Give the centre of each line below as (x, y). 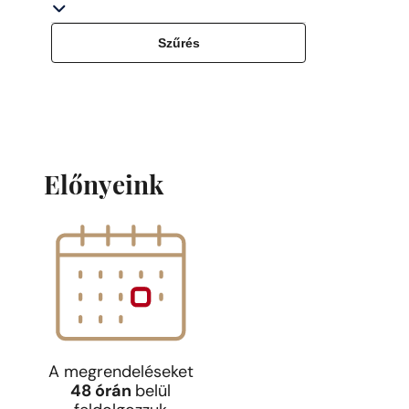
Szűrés (178, 42)
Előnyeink (104, 188)
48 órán (103, 393)
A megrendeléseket (121, 373)
